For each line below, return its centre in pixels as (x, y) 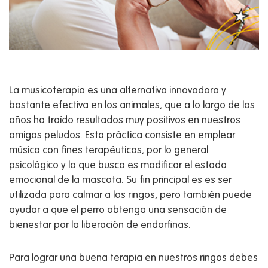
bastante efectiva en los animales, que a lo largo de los (132, 106)
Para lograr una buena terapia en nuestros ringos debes (133, 258)
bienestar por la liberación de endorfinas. (100, 226)
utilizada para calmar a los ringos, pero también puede (130, 196)
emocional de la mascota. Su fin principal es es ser (120, 181)
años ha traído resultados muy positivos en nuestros (125, 121)
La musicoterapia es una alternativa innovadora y (118, 91)
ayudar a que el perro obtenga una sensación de (118, 211)
